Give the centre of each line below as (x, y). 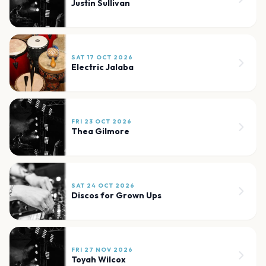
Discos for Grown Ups (116, 196)
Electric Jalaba (102, 67)
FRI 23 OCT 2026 (102, 122)
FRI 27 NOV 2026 (102, 250)
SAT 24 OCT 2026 (103, 186)
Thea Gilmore (100, 132)
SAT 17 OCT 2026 (102, 58)
